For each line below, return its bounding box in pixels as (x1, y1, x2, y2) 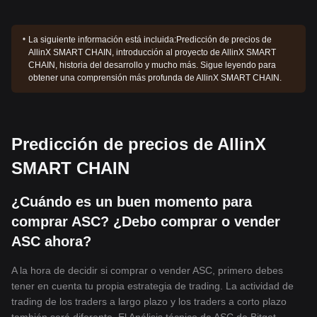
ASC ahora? (11, 234, 91, 249)
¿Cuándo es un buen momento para (11, 194, 252, 209)
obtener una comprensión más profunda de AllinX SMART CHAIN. (28, 73, 282, 83)
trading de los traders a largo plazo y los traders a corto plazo (11, 296, 287, 307)
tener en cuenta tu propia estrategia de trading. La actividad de (11, 280, 294, 292)
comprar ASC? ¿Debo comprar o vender (11, 214, 280, 229)
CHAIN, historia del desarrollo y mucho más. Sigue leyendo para (28, 60, 277, 70)
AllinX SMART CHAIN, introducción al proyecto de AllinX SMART (28, 47, 277, 57)
